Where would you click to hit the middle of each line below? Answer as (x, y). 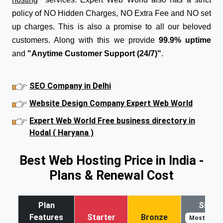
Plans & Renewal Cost (111, 175)
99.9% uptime (183, 40)
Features (46, 217)
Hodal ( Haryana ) (61, 132)
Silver (209, 205)
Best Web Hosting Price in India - (111, 160)
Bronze (154, 217)
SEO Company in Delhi (70, 86)
